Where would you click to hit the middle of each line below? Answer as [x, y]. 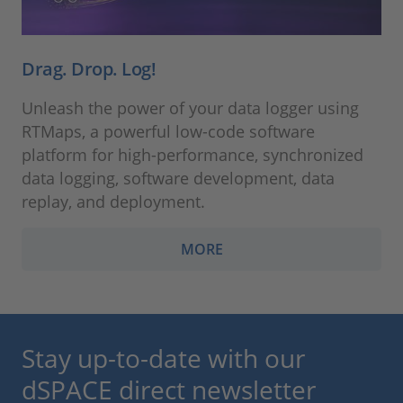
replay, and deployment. [113, 202]
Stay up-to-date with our [163, 358]
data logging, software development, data [178, 179]
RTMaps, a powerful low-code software [168, 132]
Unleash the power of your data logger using [190, 108]
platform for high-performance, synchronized [193, 155]
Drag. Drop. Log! [89, 69]
